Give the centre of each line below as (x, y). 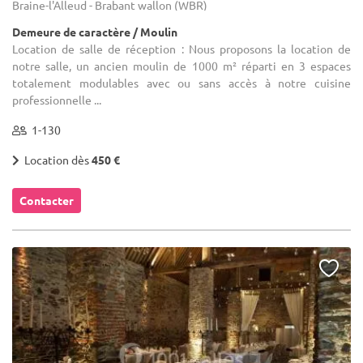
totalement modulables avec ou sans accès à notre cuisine (181, 83)
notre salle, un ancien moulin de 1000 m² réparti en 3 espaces (181, 66)
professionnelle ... (57, 100)
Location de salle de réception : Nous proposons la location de (181, 49)
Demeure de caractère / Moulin (95, 32)
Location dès (56, 160)
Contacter (47, 201)
